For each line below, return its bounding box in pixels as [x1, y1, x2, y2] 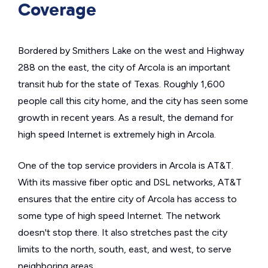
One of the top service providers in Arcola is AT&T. [18, 160, 233, 172]
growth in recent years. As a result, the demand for [18, 112, 233, 124]
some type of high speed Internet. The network [18, 210, 220, 222]
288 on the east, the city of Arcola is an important [18, 62, 230, 74]
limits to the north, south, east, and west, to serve [18, 243, 232, 255]
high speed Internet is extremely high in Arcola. [18, 129, 216, 141]
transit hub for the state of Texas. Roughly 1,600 [18, 78, 225, 90]
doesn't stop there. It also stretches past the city [18, 227, 227, 239]
